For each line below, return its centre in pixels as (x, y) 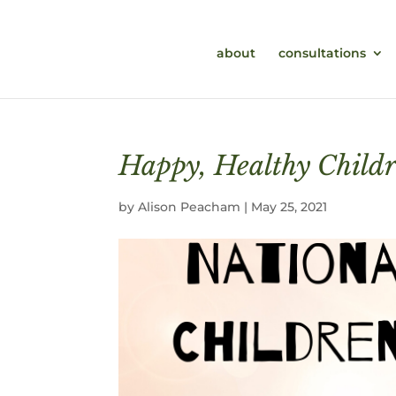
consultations (322, 53)
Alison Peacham (190, 207)
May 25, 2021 (289, 207)
